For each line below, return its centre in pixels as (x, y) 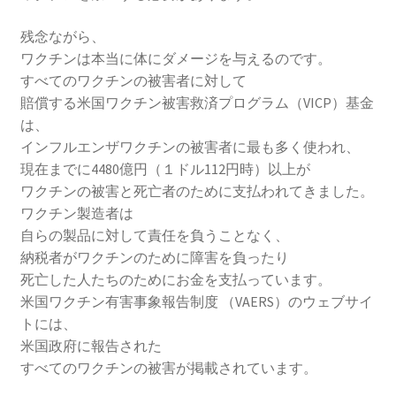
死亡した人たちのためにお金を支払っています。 (175, 280)
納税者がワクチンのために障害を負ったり (154, 258)
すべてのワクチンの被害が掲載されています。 (168, 368)
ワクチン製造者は (76, 213)
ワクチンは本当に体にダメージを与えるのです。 (175, 59)
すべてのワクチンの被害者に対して (133, 81)
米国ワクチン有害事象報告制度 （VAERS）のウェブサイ (196, 302)
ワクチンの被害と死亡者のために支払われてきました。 (197, 191)
